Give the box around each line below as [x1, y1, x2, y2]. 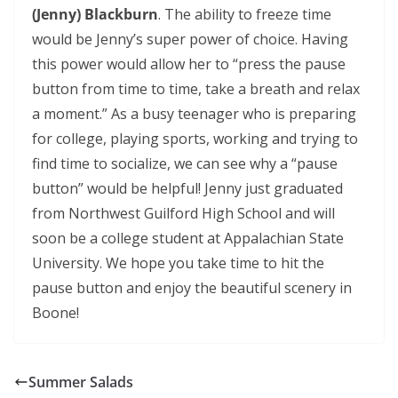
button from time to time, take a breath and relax [32, 79, 360, 99]
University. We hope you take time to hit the [32, 253, 324, 274]
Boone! [32, 303, 79, 323]
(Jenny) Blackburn [32, 4, 158, 25]
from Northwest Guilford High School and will [32, 203, 335, 224]
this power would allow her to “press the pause [32, 54, 346, 75]
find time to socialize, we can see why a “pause [32, 154, 338, 174]
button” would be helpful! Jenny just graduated [32, 179, 343, 199]
